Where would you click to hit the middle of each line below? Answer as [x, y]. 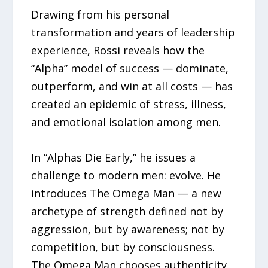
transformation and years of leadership [133, 32]
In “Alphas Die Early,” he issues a [114, 157]
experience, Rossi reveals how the [118, 50]
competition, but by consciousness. [123, 247]
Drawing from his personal [100, 14]
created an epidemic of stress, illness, [129, 104]
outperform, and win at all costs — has [132, 86]
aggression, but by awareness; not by [128, 229]
